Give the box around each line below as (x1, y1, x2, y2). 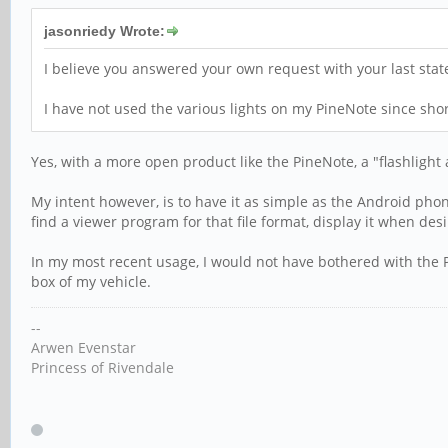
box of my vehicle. (31, 272, 151, 292)
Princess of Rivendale (31, 358, 174, 378)
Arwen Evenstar (31, 338, 136, 358)
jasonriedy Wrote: (44, 23, 165, 40)
